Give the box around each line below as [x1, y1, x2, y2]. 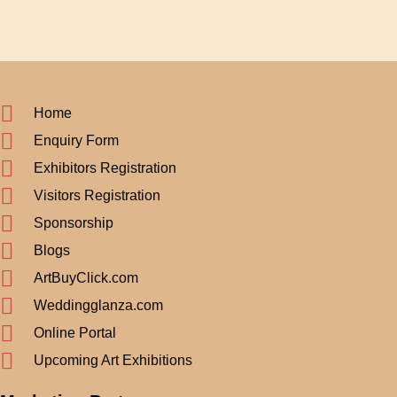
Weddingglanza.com [33, 298, 163, 314]
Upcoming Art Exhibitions [33, 353, 192, 369]
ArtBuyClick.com [33, 270, 138, 286]
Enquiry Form [33, 133, 119, 149]
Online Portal [33, 325, 116, 341]
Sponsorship [33, 215, 113, 231]
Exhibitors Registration [33, 160, 176, 176]
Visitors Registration [33, 188, 160, 204]
